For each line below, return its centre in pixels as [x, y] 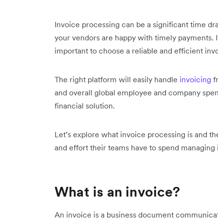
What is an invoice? [117, 191]
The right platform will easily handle [117, 79]
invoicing [195, 79]
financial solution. [85, 105]
